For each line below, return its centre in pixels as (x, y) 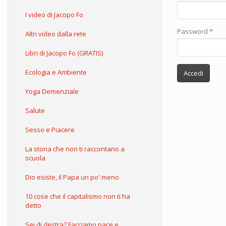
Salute (35, 110)
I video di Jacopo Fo (54, 15)
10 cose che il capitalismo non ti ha (78, 196)
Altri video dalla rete (56, 34)
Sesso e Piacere (50, 130)
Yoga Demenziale (52, 91)
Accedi (193, 73)
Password (193, 31)
